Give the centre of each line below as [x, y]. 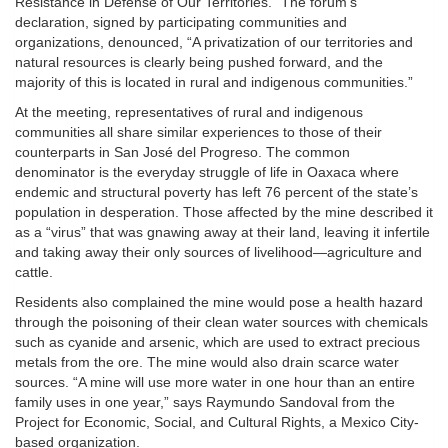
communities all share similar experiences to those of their [198, 132]
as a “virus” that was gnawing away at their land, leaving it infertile [222, 232]
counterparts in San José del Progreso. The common [182, 152]
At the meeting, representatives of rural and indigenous [189, 112]
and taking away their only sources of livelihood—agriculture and [218, 252]
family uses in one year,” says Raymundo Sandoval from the [205, 402]
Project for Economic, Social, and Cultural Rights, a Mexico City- [217, 422]
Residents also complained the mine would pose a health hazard [219, 302]
